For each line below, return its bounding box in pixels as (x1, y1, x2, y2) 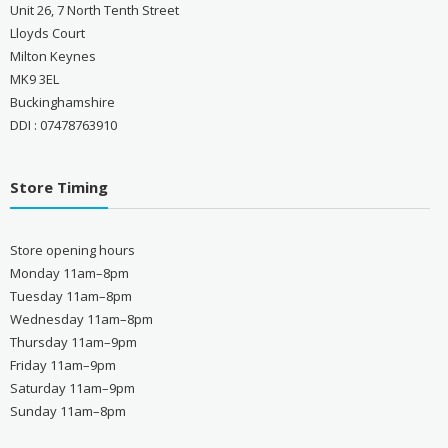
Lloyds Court (9, 23, 85, 42)
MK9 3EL (9, 69, 59, 88)
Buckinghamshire (9, 92, 115, 111)
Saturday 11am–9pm (9, 378, 135, 397)
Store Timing (9, 176, 108, 197)
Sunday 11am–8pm (9, 401, 126, 420)
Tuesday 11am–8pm (9, 286, 132, 305)
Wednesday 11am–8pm (9, 309, 153, 328)
